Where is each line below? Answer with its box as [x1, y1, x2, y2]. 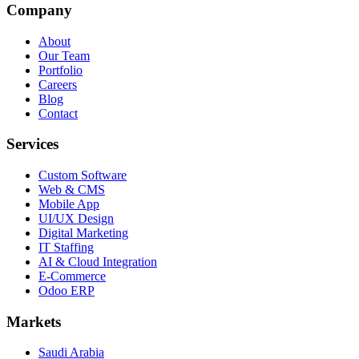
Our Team [38, 48, 90, 63]
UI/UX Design [38, 212, 114, 226]
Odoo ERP [38, 284, 95, 298]
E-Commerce [38, 269, 106, 284]
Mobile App [38, 197, 99, 212]
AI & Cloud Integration [38, 255, 157, 269]
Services [6, 135, 58, 153]
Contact [38, 106, 78, 120]
